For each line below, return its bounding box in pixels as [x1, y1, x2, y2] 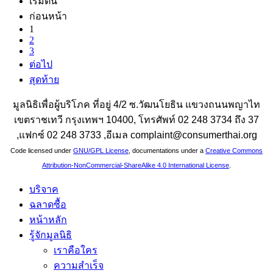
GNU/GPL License [73, 146, 129, 154]
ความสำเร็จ [54, 260, 104, 271]
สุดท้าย [29, 74, 59, 85]
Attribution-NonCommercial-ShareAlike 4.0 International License [42, 161, 229, 169]
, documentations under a [129, 146, 205, 154]
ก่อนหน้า [29, 10, 67, 21]
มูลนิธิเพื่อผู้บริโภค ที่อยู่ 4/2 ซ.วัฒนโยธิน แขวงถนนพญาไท [13, 99, 260, 110]
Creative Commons [205, 146, 263, 154]
